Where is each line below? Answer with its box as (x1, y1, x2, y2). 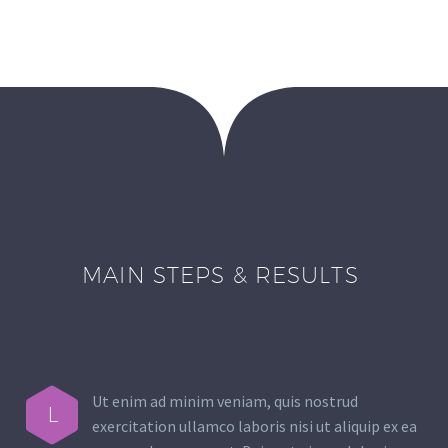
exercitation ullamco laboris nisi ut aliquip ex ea (92, 415, 417, 436)
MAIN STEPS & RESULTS (82, 261, 366, 289)
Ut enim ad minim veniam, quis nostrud (92, 390, 358, 411)
